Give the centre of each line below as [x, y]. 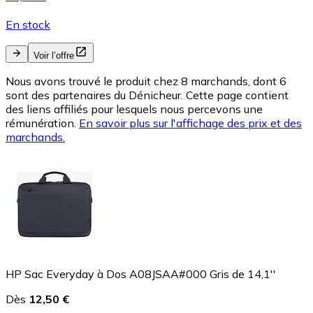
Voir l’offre [54, 56]
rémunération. [41, 123]
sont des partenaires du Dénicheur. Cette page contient [147, 95]
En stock [28, 25]
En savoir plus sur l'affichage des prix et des [190, 123]
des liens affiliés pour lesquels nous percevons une [134, 109]
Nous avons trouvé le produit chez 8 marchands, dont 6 [146, 81]
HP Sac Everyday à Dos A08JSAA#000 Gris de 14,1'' [141, 274]
